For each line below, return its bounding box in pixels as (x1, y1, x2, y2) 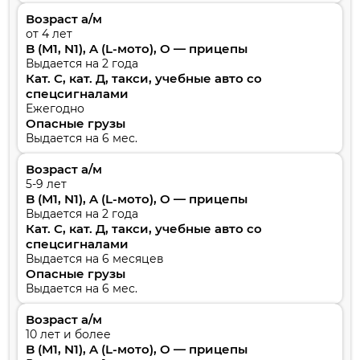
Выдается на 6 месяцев (26, 251, 164, 266)
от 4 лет (26, 26, 72, 41)
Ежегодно (26, 100, 84, 116)
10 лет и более (26, 326, 111, 342)
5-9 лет (26, 176, 67, 191)
